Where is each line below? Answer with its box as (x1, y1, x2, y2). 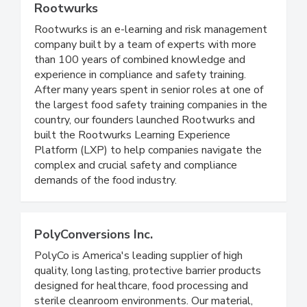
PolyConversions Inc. (34, 255, 153, 272)
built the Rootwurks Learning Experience (34, 156, 230, 172)
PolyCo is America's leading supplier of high (34, 277, 243, 293)
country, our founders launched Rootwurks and (34, 141, 255, 157)
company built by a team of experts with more (34, 66, 256, 82)
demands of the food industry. (34, 201, 177, 217)
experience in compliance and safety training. (34, 96, 246, 112)
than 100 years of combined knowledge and (34, 81, 245, 97)
